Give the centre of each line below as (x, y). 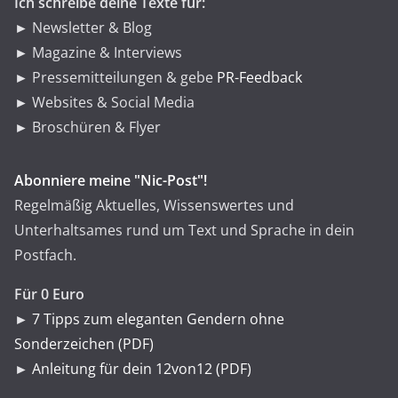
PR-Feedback (259, 77)
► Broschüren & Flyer (88, 127)
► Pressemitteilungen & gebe (115, 77)
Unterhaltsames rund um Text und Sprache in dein (184, 230)
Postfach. (45, 255)
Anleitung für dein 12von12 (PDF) (142, 369)
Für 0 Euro (49, 294)
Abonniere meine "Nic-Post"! (111, 180)
